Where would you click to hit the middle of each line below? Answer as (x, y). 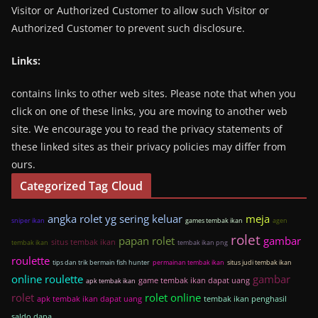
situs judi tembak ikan (259, 262)
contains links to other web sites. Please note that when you (154, 93)
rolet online (173, 297)
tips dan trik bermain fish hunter (101, 262)
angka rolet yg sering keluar (115, 219)
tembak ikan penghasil (245, 298)
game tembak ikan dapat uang (194, 280)
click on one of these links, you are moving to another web (149, 111)
